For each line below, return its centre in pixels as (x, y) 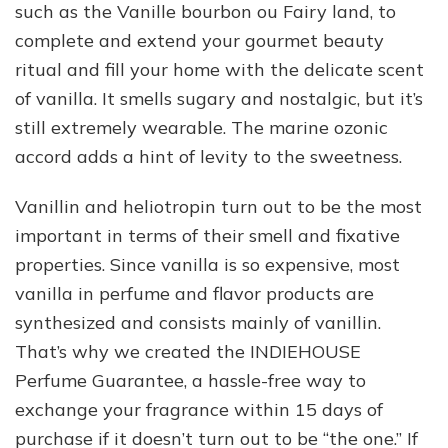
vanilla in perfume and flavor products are (194, 293)
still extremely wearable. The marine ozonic (201, 127)
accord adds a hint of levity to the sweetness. (208, 156)
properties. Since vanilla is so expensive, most (207, 264)
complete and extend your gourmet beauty (199, 40)
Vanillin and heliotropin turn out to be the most (218, 206)
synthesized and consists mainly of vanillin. (198, 322)
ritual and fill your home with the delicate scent (219, 69)
